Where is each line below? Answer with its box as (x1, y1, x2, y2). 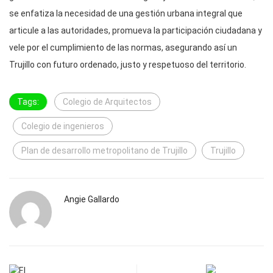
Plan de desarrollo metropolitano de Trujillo (21, 145, 188, 155)
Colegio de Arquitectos (63, 96, 152, 107)
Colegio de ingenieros (21, 121, 104, 131)
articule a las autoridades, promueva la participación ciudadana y (9, 25, 262, 35)
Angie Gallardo (64, 194, 119, 204)
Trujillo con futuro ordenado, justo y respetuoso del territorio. (9, 59, 246, 69)
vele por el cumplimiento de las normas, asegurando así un (9, 42, 237, 52)
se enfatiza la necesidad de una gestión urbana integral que (9, 8, 243, 18)
